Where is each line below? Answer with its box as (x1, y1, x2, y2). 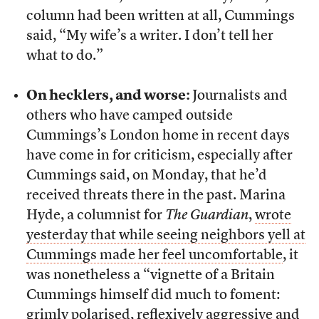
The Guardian (164, 209, 249, 224)
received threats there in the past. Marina (26, 189, 286, 204)
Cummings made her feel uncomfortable (26, 249, 283, 263)
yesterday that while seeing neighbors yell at (26, 229, 305, 244)
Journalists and (192, 89, 288, 104)
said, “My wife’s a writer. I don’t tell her (26, 29, 273, 44)
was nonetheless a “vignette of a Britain (26, 268, 275, 283)
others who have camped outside (26, 109, 233, 124)
